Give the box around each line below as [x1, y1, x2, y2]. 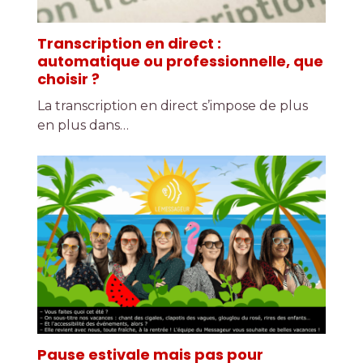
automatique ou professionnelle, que [37, 50, 324, 71]
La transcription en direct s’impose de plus [37, 97, 309, 113]
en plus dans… [37, 117, 130, 133]
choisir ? [37, 68, 100, 89]
